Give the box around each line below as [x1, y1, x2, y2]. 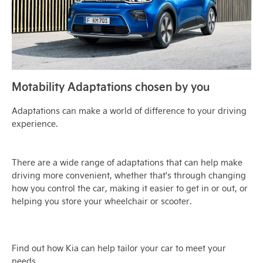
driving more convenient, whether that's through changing [12, 169, 246, 181]
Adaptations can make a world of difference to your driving [12, 104, 247, 116]
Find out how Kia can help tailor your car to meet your [12, 242, 226, 254]
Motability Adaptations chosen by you [12, 78, 210, 93]
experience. [12, 117, 58, 129]
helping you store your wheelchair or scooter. [12, 195, 191, 207]
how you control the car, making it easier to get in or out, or [12, 182, 248, 194]
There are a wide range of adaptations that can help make [12, 156, 242, 168]
